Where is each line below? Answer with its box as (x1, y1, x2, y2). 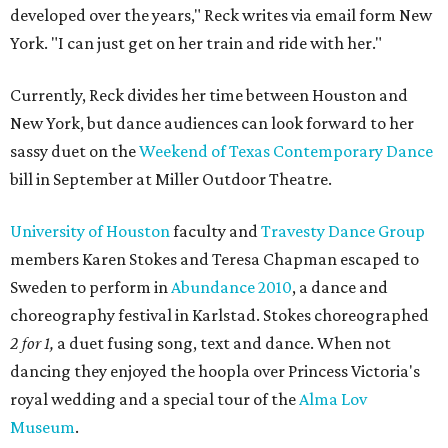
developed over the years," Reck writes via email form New (10, 5, 432, 25)
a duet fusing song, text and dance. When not (54, 333, 391, 353)
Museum (10, 417, 75, 437)
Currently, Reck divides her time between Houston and (10, 85, 408, 105)
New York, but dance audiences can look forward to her (10, 113, 414, 133)
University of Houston (10, 221, 173, 241)
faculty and (173, 221, 261, 241)
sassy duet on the (10, 141, 139, 161)
